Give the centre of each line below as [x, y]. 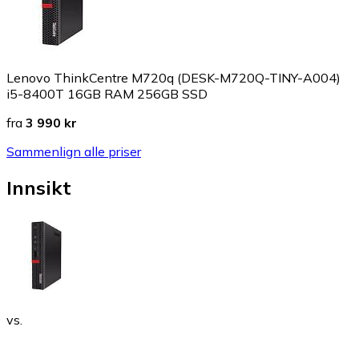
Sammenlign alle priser [74, 152]
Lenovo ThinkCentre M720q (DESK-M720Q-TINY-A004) [173, 78]
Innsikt [39, 188]
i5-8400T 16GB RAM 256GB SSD [107, 94]
